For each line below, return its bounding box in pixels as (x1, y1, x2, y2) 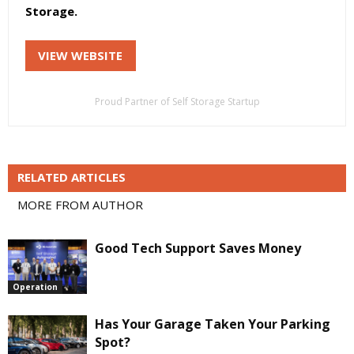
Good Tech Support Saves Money (95, 239, 301, 257)
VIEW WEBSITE (38, 47, 122, 63)
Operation (13, 281, 58, 292)
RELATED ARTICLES (17, 168, 126, 185)
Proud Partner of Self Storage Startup (94, 94, 260, 108)
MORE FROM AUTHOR (17, 196, 143, 213)
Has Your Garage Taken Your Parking (95, 314, 330, 333)
